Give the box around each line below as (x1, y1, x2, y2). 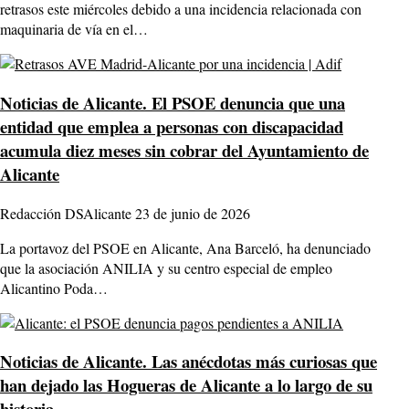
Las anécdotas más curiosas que (147, 349, 377, 374)
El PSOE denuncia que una (147, 90, 345, 116)
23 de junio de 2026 (135, 203, 250, 223)
